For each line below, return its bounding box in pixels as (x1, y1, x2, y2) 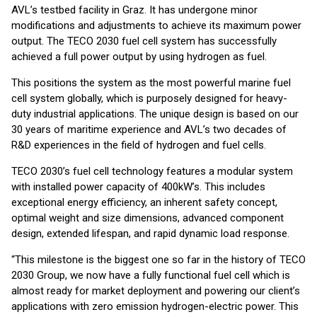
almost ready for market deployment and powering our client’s (11, 284, 300, 297)
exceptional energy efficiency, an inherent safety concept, (11, 196, 277, 209)
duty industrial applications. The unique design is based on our (11, 108, 299, 120)
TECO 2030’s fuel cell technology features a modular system (11, 165, 293, 178)
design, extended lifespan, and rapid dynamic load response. (11, 227, 289, 240)
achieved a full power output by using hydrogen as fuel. (11, 50, 267, 63)
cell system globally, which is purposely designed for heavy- (11, 92, 287, 105)
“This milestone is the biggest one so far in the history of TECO (11, 253, 306, 266)
